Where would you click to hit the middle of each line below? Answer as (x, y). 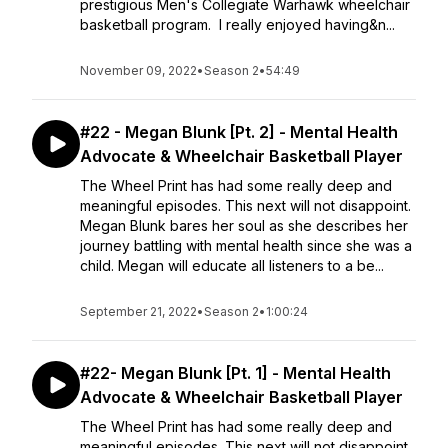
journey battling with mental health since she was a (246, 245)
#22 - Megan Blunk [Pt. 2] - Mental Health (239, 132)
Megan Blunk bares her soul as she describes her (244, 225)
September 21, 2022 (138, 311)
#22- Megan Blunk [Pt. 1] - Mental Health (235, 373)
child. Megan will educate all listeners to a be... (232, 265)
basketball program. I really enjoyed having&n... (237, 24)
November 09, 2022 (138, 70)
